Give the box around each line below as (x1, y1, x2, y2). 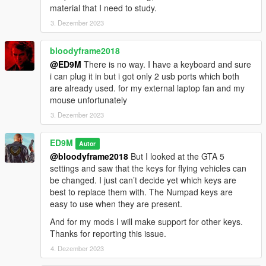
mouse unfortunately (50, 94, 127, 106)
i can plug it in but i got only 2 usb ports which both (50, 70, 239, 83)
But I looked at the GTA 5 (128, 150, 224, 163)
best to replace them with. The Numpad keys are (50, 186, 233, 198)
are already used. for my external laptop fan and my (50, 82, 245, 94)
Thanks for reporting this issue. (50, 227, 166, 240)
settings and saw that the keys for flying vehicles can (50, 162, 246, 175)
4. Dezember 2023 (50, 243, 104, 254)
